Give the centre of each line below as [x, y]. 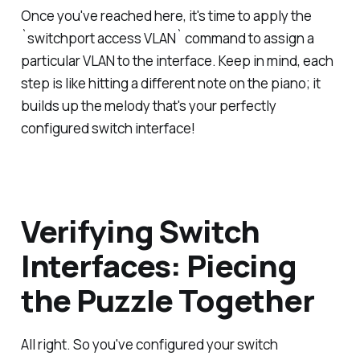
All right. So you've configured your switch [149, 345]
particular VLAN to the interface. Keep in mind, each [177, 60]
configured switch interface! [108, 128]
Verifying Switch [140, 230]
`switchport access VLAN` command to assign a [167, 38]
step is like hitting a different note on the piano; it [170, 83]
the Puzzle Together [167, 299]
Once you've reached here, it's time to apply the [166, 15]
